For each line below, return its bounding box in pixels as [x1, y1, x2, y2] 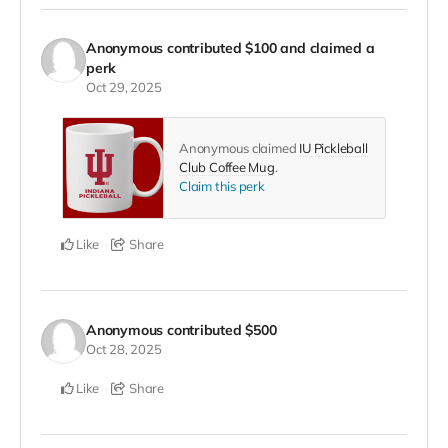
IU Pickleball [299, 140, 368, 157]
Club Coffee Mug [179, 159, 275, 176]
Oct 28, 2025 [86, 340, 162, 357]
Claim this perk [179, 178, 265, 195]
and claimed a [276, 39, 375, 58]
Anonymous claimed [179, 140, 300, 157]
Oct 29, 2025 [86, 79, 162, 96]
